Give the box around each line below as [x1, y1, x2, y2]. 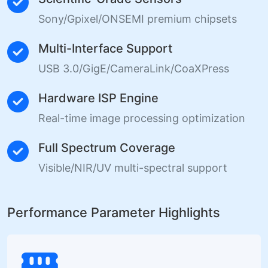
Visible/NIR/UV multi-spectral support [38, 161, 227, 174]
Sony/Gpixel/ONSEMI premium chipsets [38, 12, 237, 25]
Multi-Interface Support [38, 41, 172, 56]
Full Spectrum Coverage [38, 140, 175, 155]
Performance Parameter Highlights [7, 204, 220, 220]
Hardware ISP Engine [38, 90, 159, 105]
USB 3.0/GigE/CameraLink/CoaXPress [38, 62, 229, 75]
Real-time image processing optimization [38, 111, 245, 124]
